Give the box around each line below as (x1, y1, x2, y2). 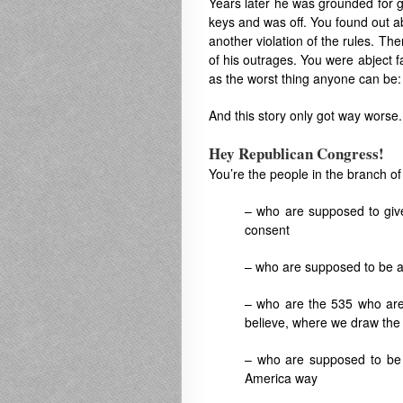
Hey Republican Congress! (209, 142, 384, 165)
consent (245, 220, 290, 238)
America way (245, 369, 318, 387)
